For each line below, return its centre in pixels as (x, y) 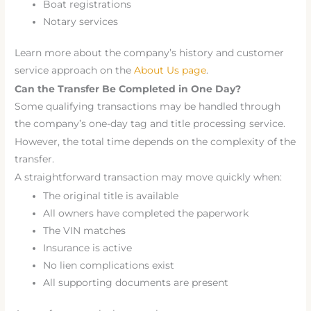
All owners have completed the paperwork (146, 213)
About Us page (170, 70)
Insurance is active (88, 247)
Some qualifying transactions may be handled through (148, 106)
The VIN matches (85, 230)
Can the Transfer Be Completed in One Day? (128, 89)
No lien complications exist (109, 265)
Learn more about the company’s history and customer (150, 53)
